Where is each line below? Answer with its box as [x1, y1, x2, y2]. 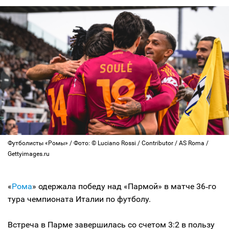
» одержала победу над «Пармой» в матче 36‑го [32, 181, 216, 191]
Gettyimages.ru [8, 150, 50, 157]
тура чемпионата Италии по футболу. [8, 194, 151, 204]
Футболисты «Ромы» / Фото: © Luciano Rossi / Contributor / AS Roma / [8, 140, 209, 147]
